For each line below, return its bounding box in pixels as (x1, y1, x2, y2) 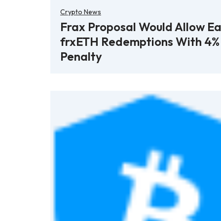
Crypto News (60, 7, 101, 16)
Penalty (60, 48, 102, 64)
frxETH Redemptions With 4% (60, 34, 220, 49)
